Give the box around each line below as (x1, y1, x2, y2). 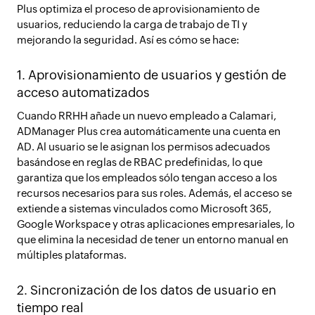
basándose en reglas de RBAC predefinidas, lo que (17, 156, 262, 168)
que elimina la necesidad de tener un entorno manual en (17, 233, 288, 245)
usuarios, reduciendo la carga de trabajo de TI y (17, 18, 247, 30)
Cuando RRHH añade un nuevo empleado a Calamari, (17, 110, 276, 122)
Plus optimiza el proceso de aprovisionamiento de (17, 3, 259, 15)
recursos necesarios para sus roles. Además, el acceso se (17, 187, 292, 199)
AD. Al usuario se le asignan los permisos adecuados (17, 141, 270, 153)
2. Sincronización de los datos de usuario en (17, 283, 276, 297)
